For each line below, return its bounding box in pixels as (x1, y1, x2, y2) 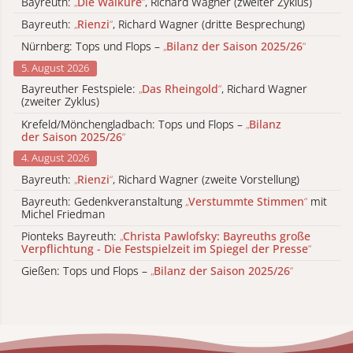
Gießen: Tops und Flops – (21, 263, 150, 279)
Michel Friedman (21, 206, 105, 221)
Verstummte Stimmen (188, 193, 304, 209)
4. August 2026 (21, 150, 89, 165)
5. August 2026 (21, 60, 89, 75)
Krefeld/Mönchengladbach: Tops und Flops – (21, 116, 246, 132)
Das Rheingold (142, 81, 218, 97)
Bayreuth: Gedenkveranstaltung (21, 193, 185, 209)
